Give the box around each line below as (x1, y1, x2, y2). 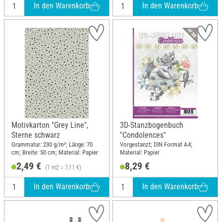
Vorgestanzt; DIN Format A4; (120, 141, 192, 149)
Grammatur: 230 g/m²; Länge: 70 (11, 141, 93, 149)
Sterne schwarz (11, 130, 60, 140)
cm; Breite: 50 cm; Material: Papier (11, 149, 98, 157)
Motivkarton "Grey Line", (11, 120, 88, 130)
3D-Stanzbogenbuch (120, 120, 183, 130)
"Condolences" (120, 130, 166, 140)
